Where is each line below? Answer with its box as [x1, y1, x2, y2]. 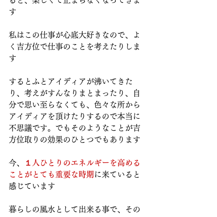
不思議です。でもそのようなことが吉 [9, 124, 140, 132]
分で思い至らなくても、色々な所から [9, 101, 140, 109]
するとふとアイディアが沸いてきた [9, 77, 133, 86]
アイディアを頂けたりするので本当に [9, 112, 140, 121]
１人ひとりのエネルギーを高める [24, 159, 140, 167]
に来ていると [94, 170, 140, 179]
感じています [9, 182, 55, 190]
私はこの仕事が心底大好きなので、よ [9, 31, 140, 39]
